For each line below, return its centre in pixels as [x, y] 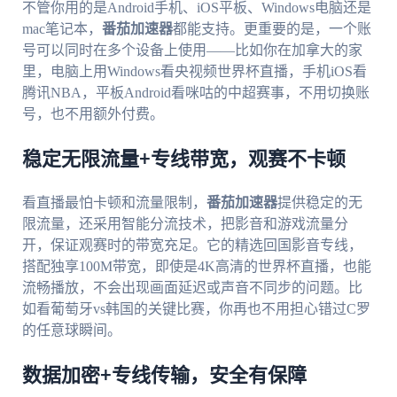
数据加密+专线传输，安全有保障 [164, 376]
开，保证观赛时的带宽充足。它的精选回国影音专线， [192, 245]
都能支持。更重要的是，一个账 [272, 29]
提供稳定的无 [319, 203]
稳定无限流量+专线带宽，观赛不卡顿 [183, 160]
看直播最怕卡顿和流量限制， [114, 203]
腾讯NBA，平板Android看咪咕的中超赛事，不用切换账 [195, 93]
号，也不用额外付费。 [93, 114]
